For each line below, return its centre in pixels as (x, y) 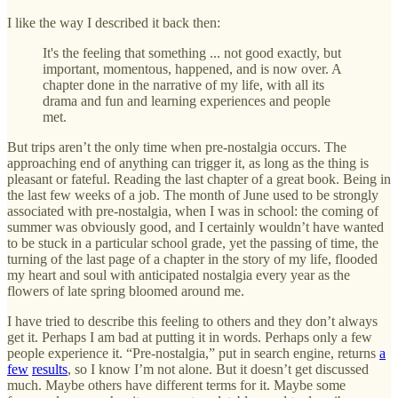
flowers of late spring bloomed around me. (126, 291)
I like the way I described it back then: (114, 22)
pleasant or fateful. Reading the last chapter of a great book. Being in (199, 179)
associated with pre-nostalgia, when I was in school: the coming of (193, 211)
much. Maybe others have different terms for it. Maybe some (176, 385)
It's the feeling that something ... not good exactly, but (192, 52)
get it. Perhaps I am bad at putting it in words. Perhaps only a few (190, 337)
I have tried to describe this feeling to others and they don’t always (192, 321)
